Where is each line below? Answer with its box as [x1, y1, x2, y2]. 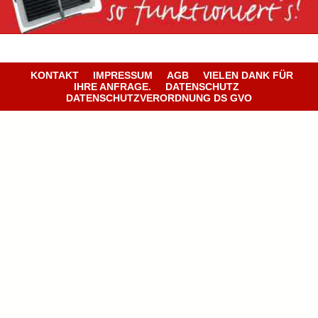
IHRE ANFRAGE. [73, 80, 151, 92]
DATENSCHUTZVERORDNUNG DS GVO [66, 92, 252, 104]
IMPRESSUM [93, 69, 153, 81]
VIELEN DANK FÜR [203, 69, 293, 81]
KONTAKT [31, 69, 79, 81]
